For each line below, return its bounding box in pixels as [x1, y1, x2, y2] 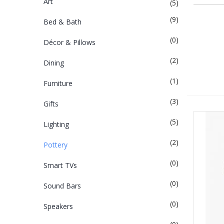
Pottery [43, 140, 67, 149]
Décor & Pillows [43, 37, 95, 47]
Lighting [43, 119, 69, 129]
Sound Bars [43, 181, 81, 190]
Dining [43, 58, 64, 67]
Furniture [43, 78, 72, 88]
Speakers [43, 201, 73, 211]
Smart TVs [43, 160, 77, 170]
